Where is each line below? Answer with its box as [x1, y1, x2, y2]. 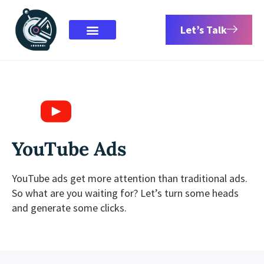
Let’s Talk [180, 23, 227, 37]
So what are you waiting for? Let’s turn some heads [12, 186, 239, 200]
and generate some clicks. [12, 200, 129, 214]
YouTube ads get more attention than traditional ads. [12, 171, 247, 185]
